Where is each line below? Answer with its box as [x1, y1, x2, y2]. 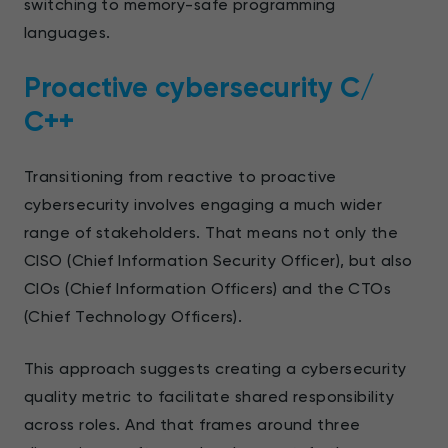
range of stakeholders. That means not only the [24, 222, 399, 242]
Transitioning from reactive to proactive [24, 166, 337, 186]
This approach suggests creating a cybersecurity [24, 358, 407, 378]
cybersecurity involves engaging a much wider [24, 194, 383, 214]
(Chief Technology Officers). [24, 306, 243, 326]
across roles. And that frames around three [24, 414, 361, 434]
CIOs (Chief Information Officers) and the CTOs [24, 278, 392, 298]
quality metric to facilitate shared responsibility [24, 386, 395, 406]
